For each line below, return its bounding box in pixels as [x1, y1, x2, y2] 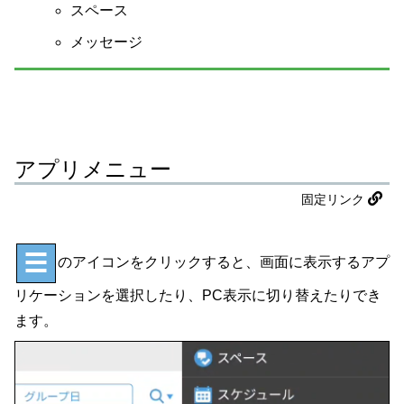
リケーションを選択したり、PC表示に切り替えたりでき [14, 288, 381, 304]
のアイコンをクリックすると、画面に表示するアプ [58, 254, 390, 271]
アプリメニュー [14, 157, 171, 182]
